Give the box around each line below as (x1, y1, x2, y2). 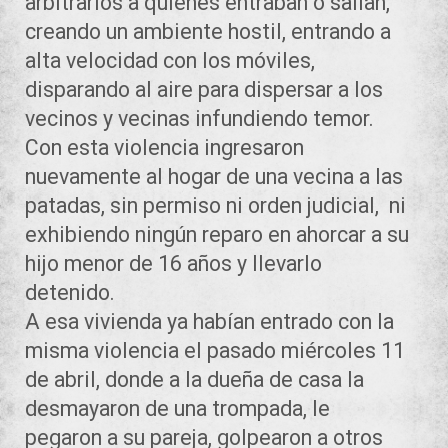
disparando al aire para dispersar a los (25, 76, 383, 102)
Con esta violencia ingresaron (25, 134, 304, 160)
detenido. (25, 279, 115, 305)
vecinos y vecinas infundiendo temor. (25, 105, 374, 131)
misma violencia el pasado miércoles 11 (25, 337, 405, 363)
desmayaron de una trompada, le (25, 395, 330, 421)
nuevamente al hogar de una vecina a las (25, 163, 403, 189)
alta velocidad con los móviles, (25, 47, 315, 73)
